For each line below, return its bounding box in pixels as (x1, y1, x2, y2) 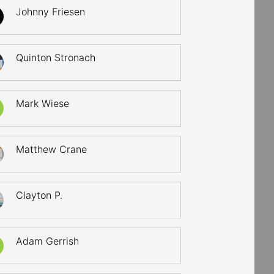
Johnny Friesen (16, 6, 86, 18)
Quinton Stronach (16, 51, 96, 64)
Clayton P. (16, 189, 63, 201)
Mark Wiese (16, 97, 70, 109)
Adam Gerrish (16, 235, 80, 247)
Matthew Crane (16, 143, 87, 155)
